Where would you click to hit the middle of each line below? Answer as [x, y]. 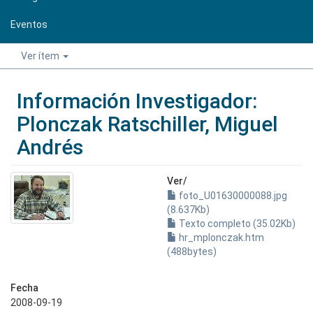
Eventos [29, 24]
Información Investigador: [137, 101]
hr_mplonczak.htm [220, 238]
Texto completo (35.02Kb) [236, 224]
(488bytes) [192, 252]
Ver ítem [41, 56]
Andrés [50, 147]
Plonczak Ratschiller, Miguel [147, 124]
